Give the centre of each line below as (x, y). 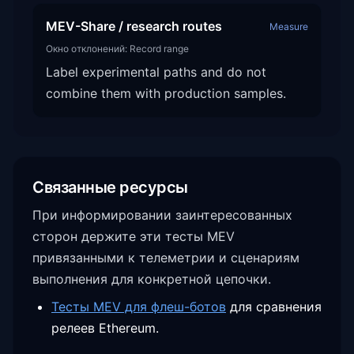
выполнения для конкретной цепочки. (152, 279)
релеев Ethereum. (105, 328)
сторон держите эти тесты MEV (134, 236)
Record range (159, 49)
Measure (289, 26)
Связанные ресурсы (110, 187)
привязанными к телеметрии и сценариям (166, 258)
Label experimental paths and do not (156, 72)
